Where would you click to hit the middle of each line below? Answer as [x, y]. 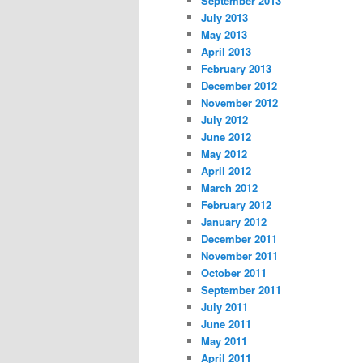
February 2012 [236, 204]
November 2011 [239, 255]
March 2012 [229, 187]
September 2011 [241, 289]
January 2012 [234, 221]
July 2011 [224, 306]
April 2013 [226, 51]
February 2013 [236, 68]
